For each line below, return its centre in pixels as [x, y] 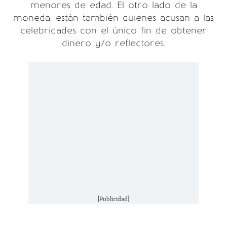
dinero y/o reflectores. [113, 43]
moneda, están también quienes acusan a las [113, 18]
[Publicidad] [113, 199]
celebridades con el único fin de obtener [113, 30]
